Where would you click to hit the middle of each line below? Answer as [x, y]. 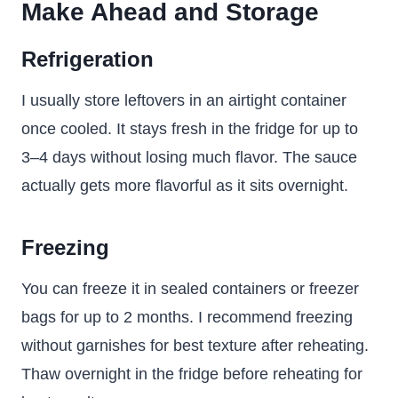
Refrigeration [88, 59]
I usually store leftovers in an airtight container [184, 100]
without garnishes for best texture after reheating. [195, 346]
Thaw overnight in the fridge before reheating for [192, 374]
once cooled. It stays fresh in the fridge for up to [190, 129]
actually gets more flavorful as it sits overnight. [185, 186]
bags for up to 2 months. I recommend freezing [187, 317]
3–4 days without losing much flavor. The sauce [189, 157]
